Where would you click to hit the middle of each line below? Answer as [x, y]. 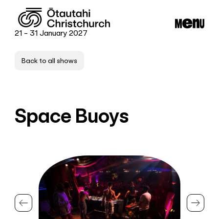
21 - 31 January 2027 [51, 33]
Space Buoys [72, 116]
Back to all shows [50, 61]
